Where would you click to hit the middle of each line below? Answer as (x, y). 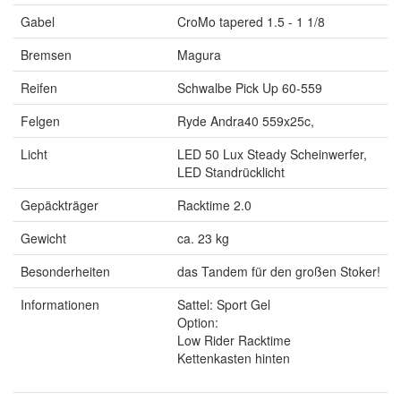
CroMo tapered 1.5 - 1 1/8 (251, 21)
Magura (199, 54)
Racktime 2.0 (214, 205)
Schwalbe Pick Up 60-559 (250, 87)
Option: (198, 322)
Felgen (40, 120)
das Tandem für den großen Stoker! (279, 271)
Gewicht (43, 238)
